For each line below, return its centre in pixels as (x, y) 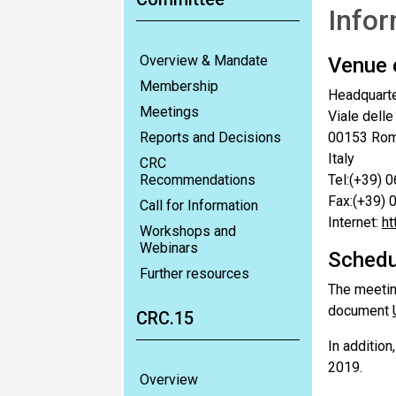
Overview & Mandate (204, 61)
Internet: (354, 222)
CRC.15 (165, 318)
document (360, 311)
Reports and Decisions (210, 137)
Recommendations (198, 180)
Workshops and (188, 231)
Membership (179, 86)
